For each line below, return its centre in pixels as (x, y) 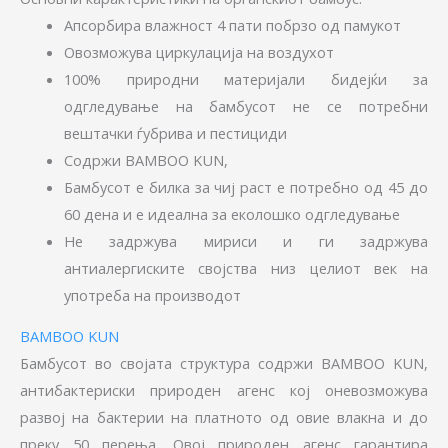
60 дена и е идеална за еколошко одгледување (231, 213)
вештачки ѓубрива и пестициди (175, 132)
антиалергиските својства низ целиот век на (245, 267)
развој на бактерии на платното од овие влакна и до (224, 417)
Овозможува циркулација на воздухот (198, 51)
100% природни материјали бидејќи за (245, 78)
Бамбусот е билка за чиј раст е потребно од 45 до (245, 186)
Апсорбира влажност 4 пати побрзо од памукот (232, 24)
